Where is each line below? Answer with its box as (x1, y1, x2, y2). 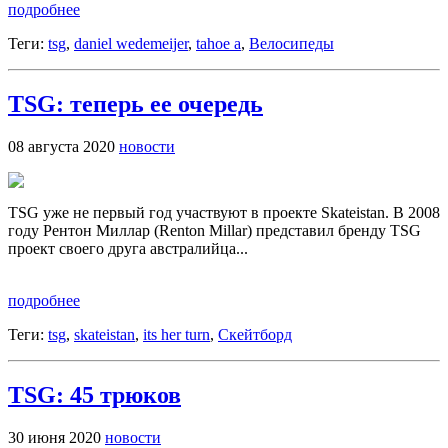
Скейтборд (218, 325, 292, 343)
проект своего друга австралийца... (8, 239, 248, 257)
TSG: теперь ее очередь (8, 90, 263, 117)
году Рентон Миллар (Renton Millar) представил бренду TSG (8, 221, 421, 239)
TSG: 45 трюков (8, 381, 181, 408)
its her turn (143, 325, 210, 343)
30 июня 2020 (8, 428, 105, 446)
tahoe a (196, 35, 241, 53)
